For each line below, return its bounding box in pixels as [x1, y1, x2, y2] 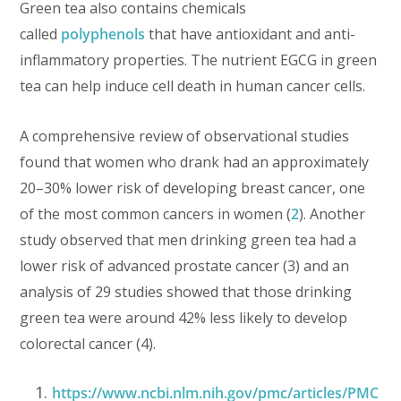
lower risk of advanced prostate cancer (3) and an [20, 256, 350, 277]
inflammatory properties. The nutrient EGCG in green [20, 50, 378, 71]
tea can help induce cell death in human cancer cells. [20, 76, 366, 97]
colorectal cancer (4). [20, 334, 157, 354]
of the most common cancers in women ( [20, 204, 292, 225]
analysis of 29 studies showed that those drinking [20, 282, 353, 303]
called [20, 24, 62, 45]
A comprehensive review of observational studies [20, 126, 350, 147]
